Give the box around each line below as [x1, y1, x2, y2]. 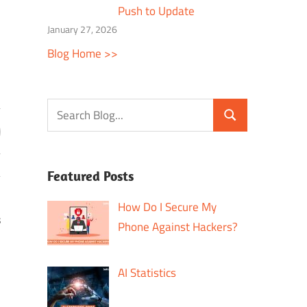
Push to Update [118, 2, 195, 21]
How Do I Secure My [118, 198, 217, 217]
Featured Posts [47, 167, 134, 185]
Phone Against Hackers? [118, 218, 238, 236]
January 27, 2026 [47, 22, 117, 37]
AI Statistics [118, 263, 177, 282]
